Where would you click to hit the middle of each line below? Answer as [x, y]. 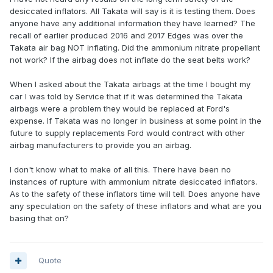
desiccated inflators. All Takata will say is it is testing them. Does [133, 11]
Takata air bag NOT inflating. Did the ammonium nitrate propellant [135, 48]
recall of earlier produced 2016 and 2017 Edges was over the [126, 36]
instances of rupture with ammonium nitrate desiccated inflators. [133, 182]
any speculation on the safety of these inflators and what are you [136, 206]
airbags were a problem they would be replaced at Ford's [120, 109]
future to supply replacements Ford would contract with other [127, 133]
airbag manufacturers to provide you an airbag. [101, 145]
